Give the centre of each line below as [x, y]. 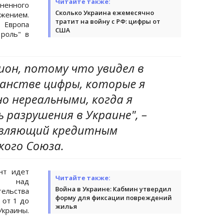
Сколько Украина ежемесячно [105, 12]
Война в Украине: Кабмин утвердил [113, 189]
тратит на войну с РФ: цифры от [108, 21]
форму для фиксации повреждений [114, 197]
